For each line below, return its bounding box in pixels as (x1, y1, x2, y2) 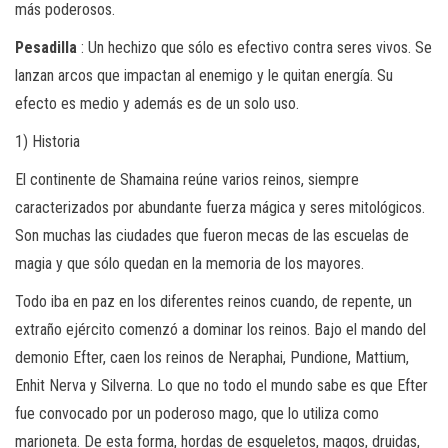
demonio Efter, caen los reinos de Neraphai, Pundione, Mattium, (15, 347, 409, 367)
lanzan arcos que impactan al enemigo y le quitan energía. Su (15, 65, 393, 85)
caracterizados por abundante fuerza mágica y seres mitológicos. (15, 197, 425, 217)
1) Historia (15, 131, 80, 151)
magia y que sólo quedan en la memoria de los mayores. (15, 253, 364, 273)
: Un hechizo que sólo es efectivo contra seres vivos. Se (77, 37, 432, 57)
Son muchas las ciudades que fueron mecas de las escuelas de (15, 225, 409, 245)
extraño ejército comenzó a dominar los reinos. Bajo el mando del (15, 319, 426, 339)
